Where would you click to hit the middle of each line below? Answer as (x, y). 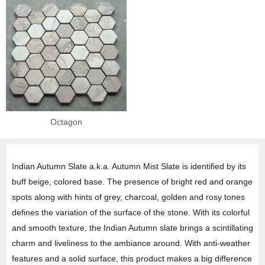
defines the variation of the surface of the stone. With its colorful (131, 213)
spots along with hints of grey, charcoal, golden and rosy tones (128, 197)
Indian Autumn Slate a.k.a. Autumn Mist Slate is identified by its (129, 167)
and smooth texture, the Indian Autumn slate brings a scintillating (132, 228)
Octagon (66, 122)
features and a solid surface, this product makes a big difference (132, 259)
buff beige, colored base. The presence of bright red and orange (132, 182)
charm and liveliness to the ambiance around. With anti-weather (131, 243)
